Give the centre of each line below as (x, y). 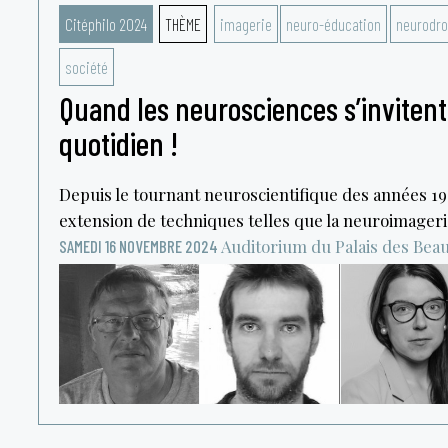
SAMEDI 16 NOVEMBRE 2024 (138, 246)
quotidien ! (118, 143)
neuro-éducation (333, 24)
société (86, 67)
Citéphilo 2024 (105, 24)
